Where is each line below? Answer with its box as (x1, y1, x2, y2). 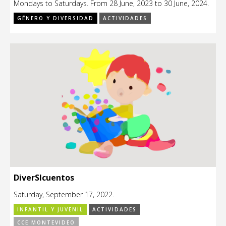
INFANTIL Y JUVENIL (17, 205, 83, 213)
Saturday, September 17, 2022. (14, 189, 114, 199)
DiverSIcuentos (14, 172, 74, 183)
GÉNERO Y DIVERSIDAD (17, 15, 94, 22)
